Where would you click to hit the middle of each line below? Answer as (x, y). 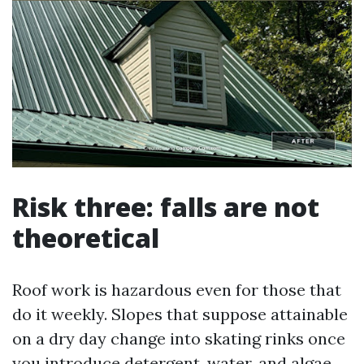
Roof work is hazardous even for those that (177, 289)
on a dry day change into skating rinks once (179, 338)
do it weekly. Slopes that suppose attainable (180, 314)
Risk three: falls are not (166, 206)
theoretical (86, 237)
